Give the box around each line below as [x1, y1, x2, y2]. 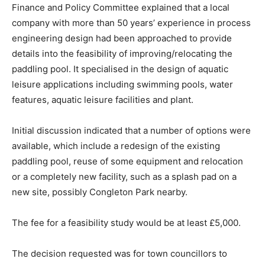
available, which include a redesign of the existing [12, 140, 220, 151]
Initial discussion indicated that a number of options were [12, 124, 251, 136]
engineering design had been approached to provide [12, 32, 232, 44]
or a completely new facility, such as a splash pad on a [12, 170, 237, 182]
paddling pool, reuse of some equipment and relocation [12, 155, 243, 167]
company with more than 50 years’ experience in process [12, 17, 251, 28]
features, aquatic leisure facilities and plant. [12, 93, 193, 105]
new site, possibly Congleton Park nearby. [12, 186, 188, 198]
